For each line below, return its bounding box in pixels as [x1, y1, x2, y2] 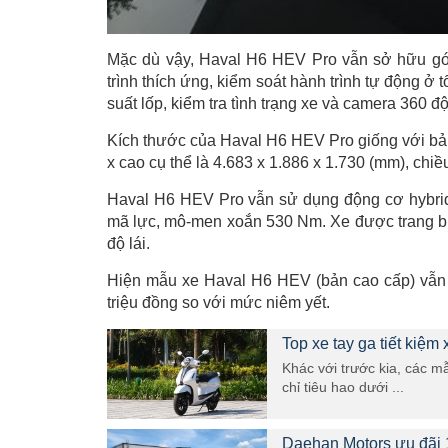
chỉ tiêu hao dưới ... [282, 379, 404, 395]
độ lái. [107, 235, 150, 252]
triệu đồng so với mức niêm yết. [107, 294, 330, 311]
